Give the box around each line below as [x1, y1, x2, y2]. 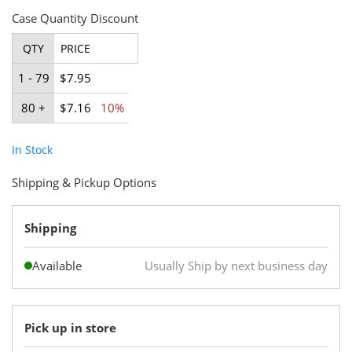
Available [32, 257, 82, 273]
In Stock [12, 141, 53, 157]
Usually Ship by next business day [145, 257, 328, 273]
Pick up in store [24, 319, 116, 335]
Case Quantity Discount [12, 9, 138, 26]
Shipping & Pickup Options [12, 174, 156, 190]
